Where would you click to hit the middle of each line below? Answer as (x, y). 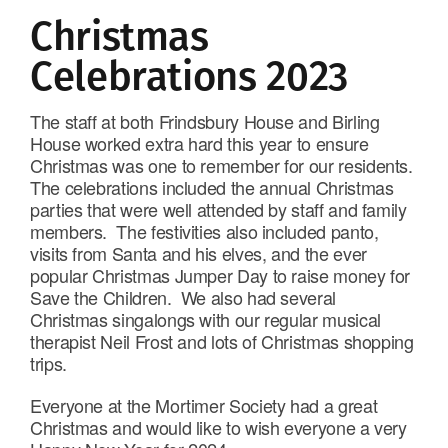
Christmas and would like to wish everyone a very (218, 427)
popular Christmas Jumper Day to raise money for (220, 275)
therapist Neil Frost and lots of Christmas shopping (222, 341)
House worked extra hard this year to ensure (199, 143)
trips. (55, 363)
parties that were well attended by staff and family (218, 209)
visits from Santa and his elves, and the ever (198, 253)
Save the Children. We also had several (183, 297)
